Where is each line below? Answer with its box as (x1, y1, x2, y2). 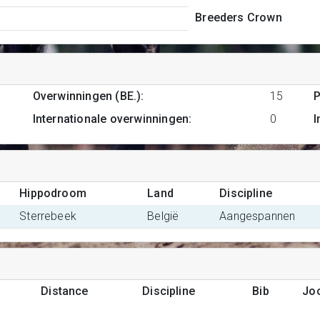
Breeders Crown (195, 11, 282, 25)
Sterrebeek (19, 209, 77, 223)
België (147, 209, 179, 223)
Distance (41, 284, 89, 298)
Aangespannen (219, 209, 296, 223)
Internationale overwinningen (32, 112, 189, 126)
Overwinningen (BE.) (32, 89, 141, 103)
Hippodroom (19, 186, 87, 200)
